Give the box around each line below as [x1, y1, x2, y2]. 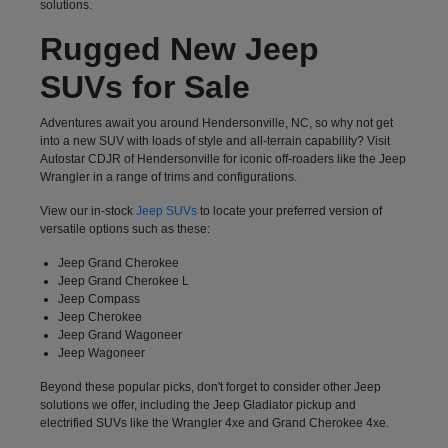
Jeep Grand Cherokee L [57, 273, 189, 288]
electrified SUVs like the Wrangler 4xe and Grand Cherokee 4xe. [39, 415, 389, 430]
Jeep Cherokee [57, 309, 142, 324]
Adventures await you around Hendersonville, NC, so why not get [39, 115, 393, 130]
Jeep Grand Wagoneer [57, 327, 182, 342]
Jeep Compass [57, 291, 140, 306]
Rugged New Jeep [39, 30, 319, 67]
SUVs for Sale [39, 68, 250, 105]
